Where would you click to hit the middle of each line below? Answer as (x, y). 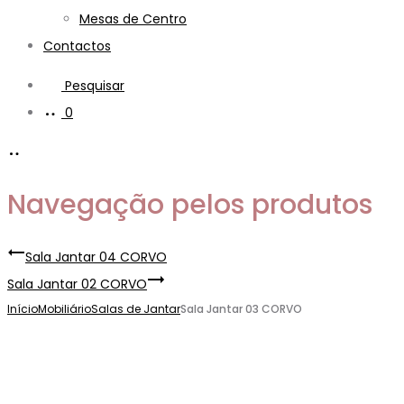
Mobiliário (64, 308)
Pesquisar (95, 86)
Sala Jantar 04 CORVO (96, 257)
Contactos (77, 46)
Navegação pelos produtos (190, 204)
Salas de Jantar (136, 308)
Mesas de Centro (133, 19)
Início (23, 308)
